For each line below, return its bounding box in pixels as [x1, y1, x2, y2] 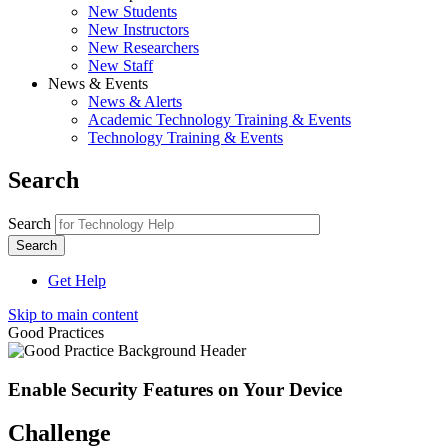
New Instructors [88, 21, 189, 38]
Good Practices [8, 323, 104, 341]
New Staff [88, 57, 153, 74]
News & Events [48, 75, 148, 92]
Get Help [48, 271, 106, 289]
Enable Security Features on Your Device [8, 378, 342, 400]
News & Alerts [88, 93, 182, 110]
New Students [88, 3, 177, 20]
